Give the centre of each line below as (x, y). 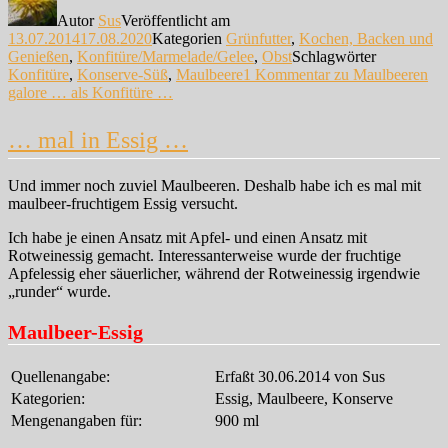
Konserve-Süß (122, 75)
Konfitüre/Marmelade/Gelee (165, 57)
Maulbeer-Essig (75, 332)
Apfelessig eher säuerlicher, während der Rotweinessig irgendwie (214, 274)
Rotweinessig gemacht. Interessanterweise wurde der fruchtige (204, 256)
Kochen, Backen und (366, 39)
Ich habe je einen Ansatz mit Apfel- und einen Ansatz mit (187, 238)
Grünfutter (258, 39)
